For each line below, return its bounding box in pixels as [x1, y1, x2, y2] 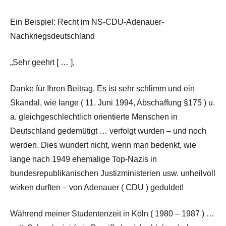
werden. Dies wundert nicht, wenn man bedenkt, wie [10, 140, 196, 149]
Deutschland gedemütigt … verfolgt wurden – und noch [10, 126, 206, 135]
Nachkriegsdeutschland [10, 31, 95, 40]
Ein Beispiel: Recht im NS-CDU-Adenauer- [10, 17, 164, 26]
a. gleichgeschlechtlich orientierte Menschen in [10, 112, 178, 121]
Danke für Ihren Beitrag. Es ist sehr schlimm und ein [10, 84, 195, 93]
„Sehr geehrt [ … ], [10, 58, 75, 67]
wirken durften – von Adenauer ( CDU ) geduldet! [10, 183, 184, 192]
